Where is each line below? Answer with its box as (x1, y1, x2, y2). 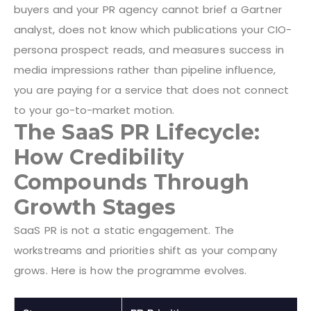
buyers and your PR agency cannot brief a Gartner (14, 1, 282, 17)
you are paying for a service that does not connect (14, 82, 289, 97)
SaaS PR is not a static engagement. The (14, 222, 234, 237)
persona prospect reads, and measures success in (14, 42, 284, 57)
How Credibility (14, 144, 185, 170)
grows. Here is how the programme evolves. (14, 262, 247, 278)
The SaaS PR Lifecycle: (14, 119, 260, 145)
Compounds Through (14, 169, 249, 195)
